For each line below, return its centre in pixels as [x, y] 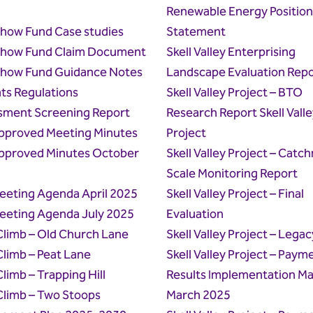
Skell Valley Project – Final [235, 194]
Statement [196, 32]
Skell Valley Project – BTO [234, 93]
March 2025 [198, 296]
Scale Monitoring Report [232, 174]
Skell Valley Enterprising [231, 52]
